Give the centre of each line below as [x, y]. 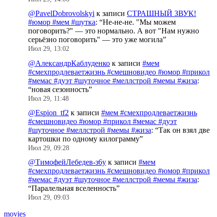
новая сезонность [60, 89]
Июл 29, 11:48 [48, 98]
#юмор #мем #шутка [62, 22]
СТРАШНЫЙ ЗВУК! [162, 14]
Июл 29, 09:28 [49, 148]
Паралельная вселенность [74, 188]
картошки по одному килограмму [84, 139]
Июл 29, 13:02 [49, 49]
